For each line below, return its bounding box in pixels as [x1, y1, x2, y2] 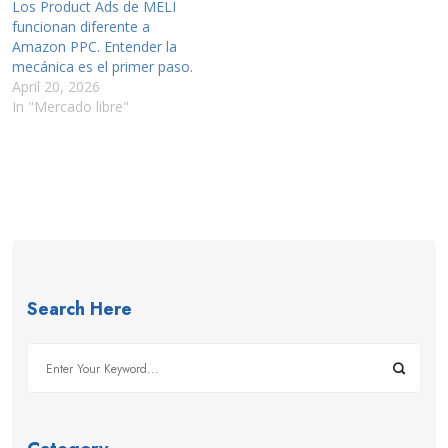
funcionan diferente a [12, 17, 150, 37]
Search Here [27, 296, 132, 323]
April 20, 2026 [12, 77, 100, 97]
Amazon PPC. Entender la [12, 37, 177, 57]
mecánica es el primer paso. [12, 57, 193, 77]
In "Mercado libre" [12, 97, 129, 117]
